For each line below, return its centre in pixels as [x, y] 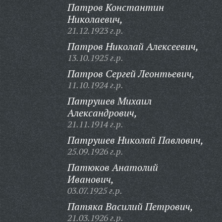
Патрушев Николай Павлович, [135, 140]
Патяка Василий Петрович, [130, 206]
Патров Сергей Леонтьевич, [131, 74]
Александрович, [102, 113]
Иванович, [90, 179]
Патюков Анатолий [112, 167]
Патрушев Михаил [109, 101]
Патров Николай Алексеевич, [133, 46]
